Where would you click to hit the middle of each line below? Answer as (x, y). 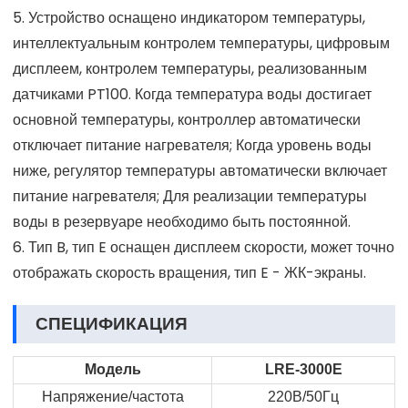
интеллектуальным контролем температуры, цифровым (201, 43)
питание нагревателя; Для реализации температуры (190, 196)
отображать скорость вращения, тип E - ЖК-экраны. (189, 272)
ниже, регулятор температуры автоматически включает (200, 170)
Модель (112, 369)
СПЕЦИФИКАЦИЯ (112, 323)
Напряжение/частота (112, 396)
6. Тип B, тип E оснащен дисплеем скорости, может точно (204, 247)
